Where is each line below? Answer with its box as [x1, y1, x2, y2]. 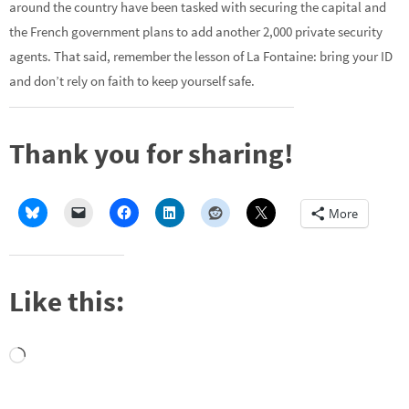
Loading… [25, 348, 85, 366]
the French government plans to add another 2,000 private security [9, 23, 383, 41]
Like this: [9, 282, 124, 319]
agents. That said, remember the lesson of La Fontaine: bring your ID [9, 47, 393, 66]
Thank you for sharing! [9, 135, 294, 172]
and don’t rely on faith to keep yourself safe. [9, 72, 255, 90]
